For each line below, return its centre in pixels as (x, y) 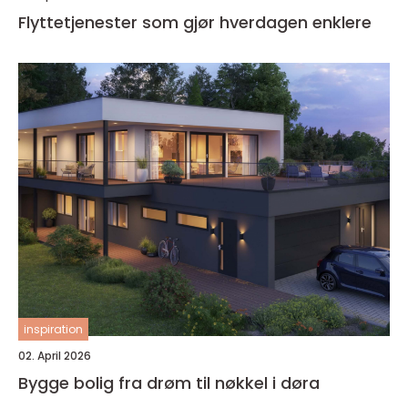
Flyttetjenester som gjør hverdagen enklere (195, 22)
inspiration (53, 329)
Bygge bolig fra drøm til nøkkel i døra (219, 382)
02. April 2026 (55, 355)
